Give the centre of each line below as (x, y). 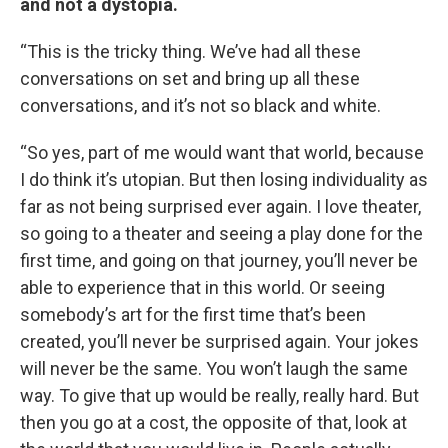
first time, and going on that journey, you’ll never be (219, 260)
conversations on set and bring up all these (190, 78)
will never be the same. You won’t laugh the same (214, 368)
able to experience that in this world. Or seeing (202, 287)
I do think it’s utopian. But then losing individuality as (224, 179)
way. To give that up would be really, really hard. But (219, 395)
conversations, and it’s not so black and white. (200, 105)
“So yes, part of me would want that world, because (222, 152)
